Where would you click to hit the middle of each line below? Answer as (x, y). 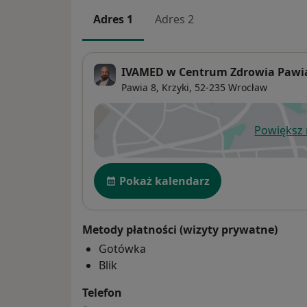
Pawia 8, (140, 87)
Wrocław (248, 87)
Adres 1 (113, 20)
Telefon (102, 292)
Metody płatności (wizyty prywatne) (180, 229)
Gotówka (122, 248)
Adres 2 (174, 20)
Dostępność (129, 170)
